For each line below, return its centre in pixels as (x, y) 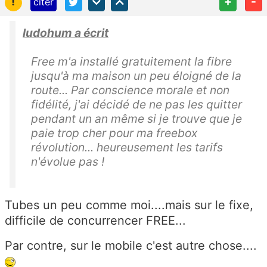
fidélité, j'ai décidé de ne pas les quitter (136, 104)
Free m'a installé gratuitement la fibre (131, 61)
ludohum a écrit (66, 33)
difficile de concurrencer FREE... (95, 221)
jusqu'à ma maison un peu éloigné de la (136, 76)
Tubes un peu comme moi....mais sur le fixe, (129, 205)
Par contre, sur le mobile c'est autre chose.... (131, 246)
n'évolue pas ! (68, 162)
